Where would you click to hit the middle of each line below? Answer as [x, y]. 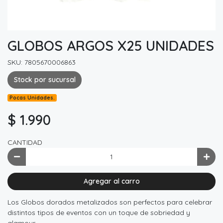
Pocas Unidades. [32, 98]
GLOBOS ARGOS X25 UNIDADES [111, 45]
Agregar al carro [111, 181]
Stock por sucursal [45, 80]
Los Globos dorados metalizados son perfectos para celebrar [110, 202]
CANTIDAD [25, 143]
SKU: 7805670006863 [42, 62]
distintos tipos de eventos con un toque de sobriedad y [99, 213]
